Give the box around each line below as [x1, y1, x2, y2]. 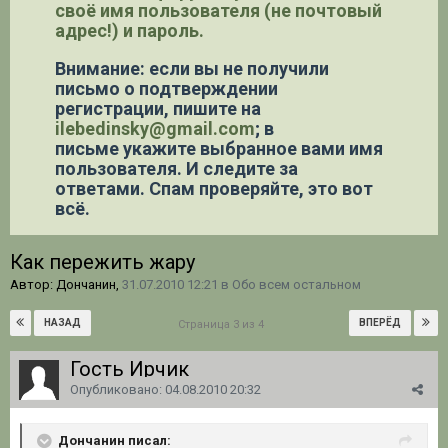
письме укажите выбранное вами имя [55, 137, 383, 159]
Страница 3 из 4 [178, 317, 270, 331]
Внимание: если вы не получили [55, 57, 329, 79]
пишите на [173, 97, 261, 119]
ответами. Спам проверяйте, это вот [55, 177, 373, 199]
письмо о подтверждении [55, 77, 278, 99]
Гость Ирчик [70, 356, 194, 381]
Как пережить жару [10, 249, 195, 274]
